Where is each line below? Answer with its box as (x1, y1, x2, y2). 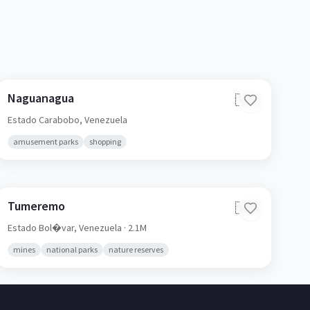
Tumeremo (7, 198, 65, 214)
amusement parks (12, 136, 78, 147)
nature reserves (108, 244, 163, 255)
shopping (89, 136, 121, 147)
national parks (46, 244, 98, 255)
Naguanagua (7, 90, 74, 106)
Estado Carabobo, (7, 113, 84, 126)
